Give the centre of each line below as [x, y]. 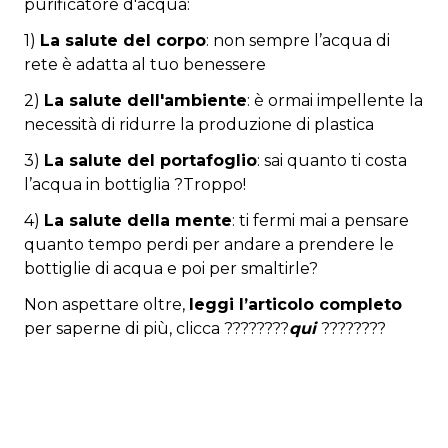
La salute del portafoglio [150, 161]
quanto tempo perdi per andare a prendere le [209, 245]
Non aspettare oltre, [106, 305]
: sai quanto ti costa [332, 161]
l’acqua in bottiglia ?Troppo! [135, 185]
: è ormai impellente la [335, 101]
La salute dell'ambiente [145, 101]
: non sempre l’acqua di [298, 41]
